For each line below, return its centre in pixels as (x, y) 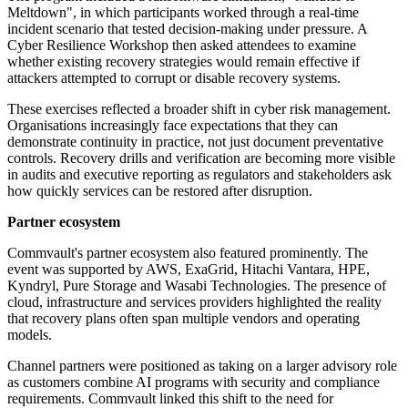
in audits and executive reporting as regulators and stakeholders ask (199, 175)
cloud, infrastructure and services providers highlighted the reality (194, 302)
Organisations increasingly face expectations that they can (173, 126)
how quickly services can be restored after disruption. (160, 191)
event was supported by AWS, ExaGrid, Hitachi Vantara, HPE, (189, 270)
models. (30, 335)
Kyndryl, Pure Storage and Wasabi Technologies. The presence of (197, 286)
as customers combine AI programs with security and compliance (194, 382)
